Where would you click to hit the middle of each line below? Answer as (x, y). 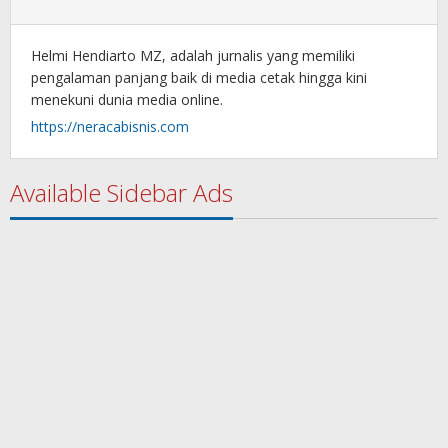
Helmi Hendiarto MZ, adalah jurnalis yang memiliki (193, 55)
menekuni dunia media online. (127, 99)
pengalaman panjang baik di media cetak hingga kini (199, 77)
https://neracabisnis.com (110, 126)
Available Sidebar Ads (121, 192)
